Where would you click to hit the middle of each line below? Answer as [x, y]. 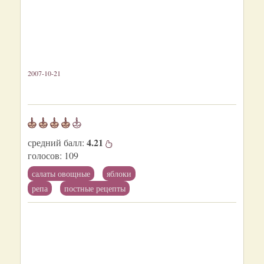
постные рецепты [95, 188]
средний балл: [57, 142]
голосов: [45, 155]
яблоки [119, 173]
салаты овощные [61, 173]
